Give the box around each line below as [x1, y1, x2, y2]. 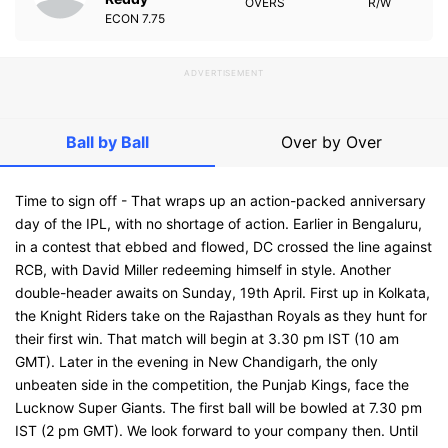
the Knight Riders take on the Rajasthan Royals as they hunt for [15, 307, 427, 324]
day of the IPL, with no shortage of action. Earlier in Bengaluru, [15, 215, 422, 232]
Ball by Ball [66, 132, 149, 152]
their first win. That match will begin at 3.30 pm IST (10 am [15, 330, 399, 347]
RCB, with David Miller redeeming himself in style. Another [15, 261, 391, 278]
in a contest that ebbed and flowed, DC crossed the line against [15, 238, 432, 255]
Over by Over [281, 132, 382, 152]
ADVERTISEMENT [183, 68, 265, 78]
